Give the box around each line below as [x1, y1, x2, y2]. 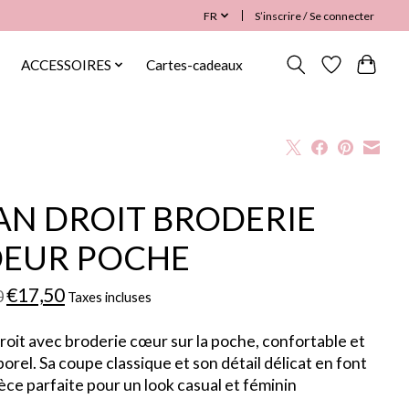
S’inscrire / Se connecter [255, 8, 375, 23]
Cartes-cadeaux [146, 57, 244, 74]
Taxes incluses [67, 288, 152, 305]
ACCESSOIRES [20, 57, 111, 74]
